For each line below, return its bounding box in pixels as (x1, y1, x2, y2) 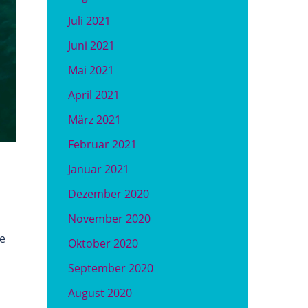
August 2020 (67, 285, 132, 300)
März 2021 (67, 112, 121, 127)
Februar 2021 (67, 137, 137, 152)
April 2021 (67, 87, 120, 102)
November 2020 (67, 211, 151, 226)
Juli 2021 (67, 13, 111, 28)
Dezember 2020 (67, 186, 149, 201)
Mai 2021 (67, 63, 114, 78)
